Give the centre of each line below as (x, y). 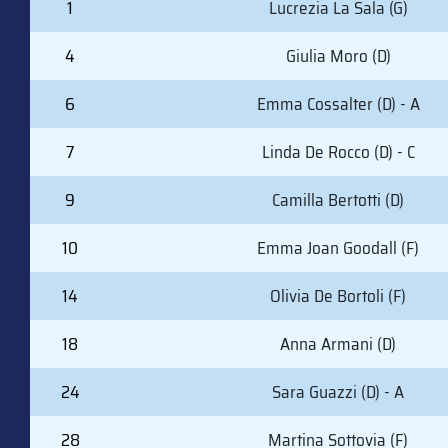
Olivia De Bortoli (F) (338, 295)
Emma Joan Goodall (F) (338, 247)
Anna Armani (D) (338, 343)
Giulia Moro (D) (338, 55)
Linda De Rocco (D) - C (338, 151)
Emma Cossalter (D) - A (338, 103)
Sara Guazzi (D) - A (338, 391)
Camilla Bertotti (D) (338, 199)
